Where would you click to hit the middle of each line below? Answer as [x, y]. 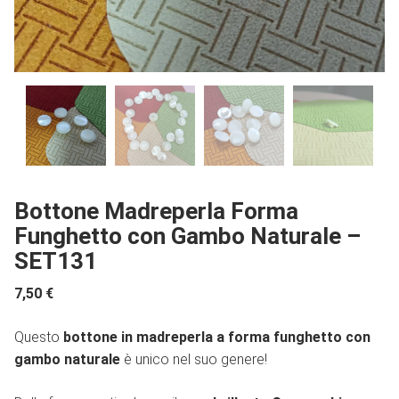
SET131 [56, 261]
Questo [37, 337]
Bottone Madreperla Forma [156, 211]
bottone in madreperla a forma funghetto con [215, 337]
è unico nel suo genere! [195, 359]
